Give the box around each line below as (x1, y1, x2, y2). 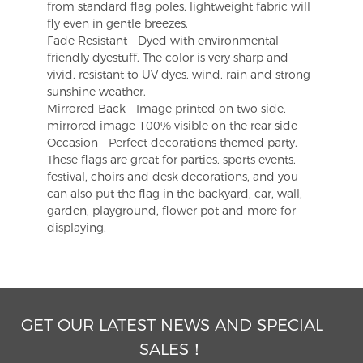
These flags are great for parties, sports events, (47, 152, 296, 167)
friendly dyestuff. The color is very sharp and (47, 49, 288, 65)
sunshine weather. (47, 83, 146, 99)
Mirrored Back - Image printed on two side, (47, 100, 286, 116)
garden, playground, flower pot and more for (47, 203, 296, 218)
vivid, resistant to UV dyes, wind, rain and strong (47, 66, 310, 82)
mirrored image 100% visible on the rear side (47, 117, 297, 133)
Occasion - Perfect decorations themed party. (47, 135, 297, 150)
